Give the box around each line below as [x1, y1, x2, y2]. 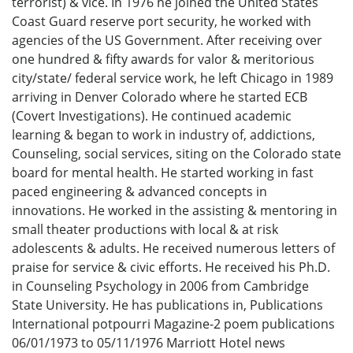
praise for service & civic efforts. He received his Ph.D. [12, 258, 330, 277]
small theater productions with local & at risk [12, 221, 278, 239]
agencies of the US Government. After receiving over [12, 32, 322, 50]
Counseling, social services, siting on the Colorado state [12, 145, 341, 163]
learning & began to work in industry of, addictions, [12, 126, 315, 144]
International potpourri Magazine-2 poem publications [12, 315, 335, 333]
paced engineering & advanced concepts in [12, 183, 267, 201]
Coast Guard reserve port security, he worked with [12, 13, 311, 31]
